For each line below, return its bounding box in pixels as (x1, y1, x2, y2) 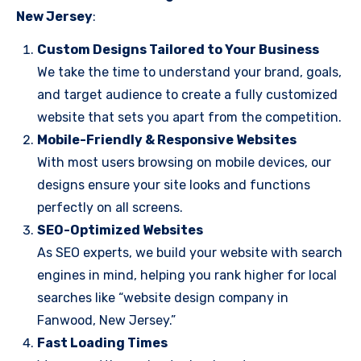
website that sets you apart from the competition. (37, 110, 342, 125)
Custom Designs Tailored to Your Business (37, 42, 319, 57)
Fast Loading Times (37, 335, 168, 351)
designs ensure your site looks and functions (37, 177, 310, 193)
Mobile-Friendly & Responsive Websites (37, 132, 297, 147)
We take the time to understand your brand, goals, (37, 64, 342, 80)
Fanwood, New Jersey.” (37, 313, 176, 328)
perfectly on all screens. (37, 200, 183, 215)
